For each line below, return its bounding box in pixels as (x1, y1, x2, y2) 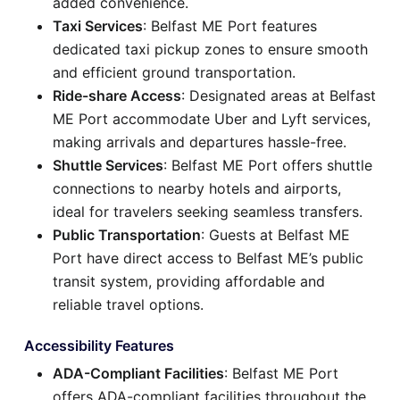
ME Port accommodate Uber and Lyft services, (53, 109, 371, 128)
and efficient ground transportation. (53, 62, 296, 81)
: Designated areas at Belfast (181, 86, 376, 104)
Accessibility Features (24, 336, 174, 354)
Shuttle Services (53, 155, 163, 174)
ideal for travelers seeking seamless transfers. (53, 202, 362, 221)
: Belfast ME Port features (143, 16, 317, 35)
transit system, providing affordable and (53, 271, 325, 290)
